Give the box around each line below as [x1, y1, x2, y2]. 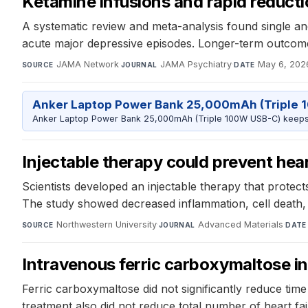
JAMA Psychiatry [160, 59, 232, 70]
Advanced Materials [198, 219, 284, 230]
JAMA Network [56, 59, 119, 70]
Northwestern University [56, 219, 157, 230]
